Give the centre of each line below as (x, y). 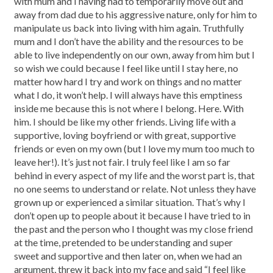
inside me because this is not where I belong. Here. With (129, 108)
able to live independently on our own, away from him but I (134, 55)
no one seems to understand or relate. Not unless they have (135, 189)
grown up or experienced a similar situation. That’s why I (130, 202)
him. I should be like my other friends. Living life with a (125, 122)
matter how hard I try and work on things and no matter (128, 81)
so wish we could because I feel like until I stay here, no (126, 68)
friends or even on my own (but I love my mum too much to (134, 148)
